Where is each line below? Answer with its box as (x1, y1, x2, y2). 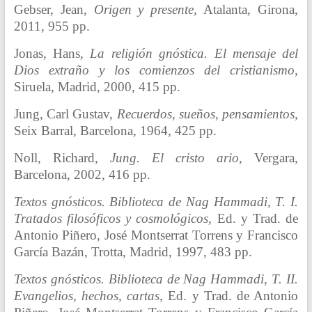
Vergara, (242, 150, 299, 166)
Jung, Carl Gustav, (13, 107, 117, 122)
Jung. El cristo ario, (109, 150, 243, 166)
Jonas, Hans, (13, 46, 91, 61)
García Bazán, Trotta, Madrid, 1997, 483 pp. (13, 244, 252, 260)
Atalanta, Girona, (197, 2, 299, 17)
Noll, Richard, (13, 150, 110, 166)
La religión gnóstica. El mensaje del (90, 46, 299, 61)
